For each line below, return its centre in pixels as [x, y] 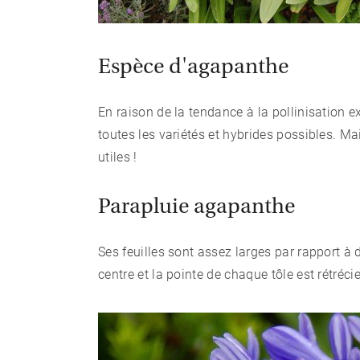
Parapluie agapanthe [196, 208]
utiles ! [118, 157]
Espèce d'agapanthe [193, 68]
